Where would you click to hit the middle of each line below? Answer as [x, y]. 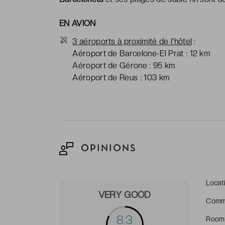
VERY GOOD [125, 194]
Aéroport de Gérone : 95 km [124, 65]
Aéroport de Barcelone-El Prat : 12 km [141, 53]
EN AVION [78, 23]
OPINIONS [107, 148]
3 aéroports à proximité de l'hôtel [132, 41]
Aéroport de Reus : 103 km [121, 77]
